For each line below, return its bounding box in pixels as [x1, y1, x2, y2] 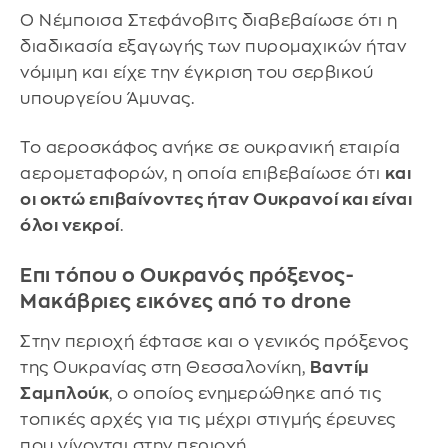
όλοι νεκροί [20, 217, 120, 235]
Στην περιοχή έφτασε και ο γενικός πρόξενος [20, 332, 408, 350]
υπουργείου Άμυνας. [20, 89, 194, 107]
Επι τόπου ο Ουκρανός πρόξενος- [20, 265, 353, 285]
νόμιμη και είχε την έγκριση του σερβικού [20, 63, 373, 81]
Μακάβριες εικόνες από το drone [20, 291, 351, 311]
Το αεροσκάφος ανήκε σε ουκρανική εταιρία [20, 139, 400, 157]
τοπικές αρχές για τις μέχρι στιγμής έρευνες [20, 410, 396, 428]
